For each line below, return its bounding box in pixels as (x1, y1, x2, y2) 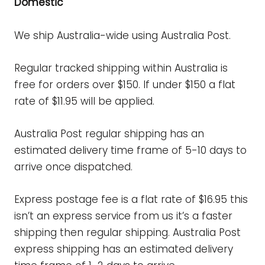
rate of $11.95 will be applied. (14, 93, 157, 108)
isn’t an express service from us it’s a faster (14, 209, 232, 224)
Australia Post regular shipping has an (14, 126, 204, 141)
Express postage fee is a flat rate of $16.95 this (14, 192, 248, 207)
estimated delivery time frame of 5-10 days (14, 143, 236, 157)
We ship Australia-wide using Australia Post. (14, 28, 231, 43)
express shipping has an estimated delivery (14, 242, 233, 257)
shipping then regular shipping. (14, 225, 173, 240)
